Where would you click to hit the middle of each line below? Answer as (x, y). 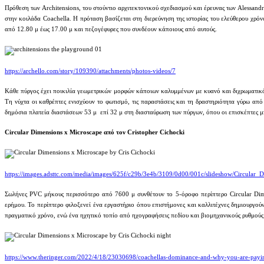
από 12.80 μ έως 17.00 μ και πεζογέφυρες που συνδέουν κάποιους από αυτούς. (111, 29)
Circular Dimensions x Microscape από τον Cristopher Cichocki (95, 132)
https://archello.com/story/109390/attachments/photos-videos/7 (90, 71)
